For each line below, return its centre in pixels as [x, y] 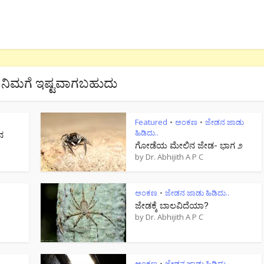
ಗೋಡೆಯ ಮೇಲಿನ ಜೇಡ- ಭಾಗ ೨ [189, 145]
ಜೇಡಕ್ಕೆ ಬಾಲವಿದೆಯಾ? [172, 205]
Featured [151, 122]
